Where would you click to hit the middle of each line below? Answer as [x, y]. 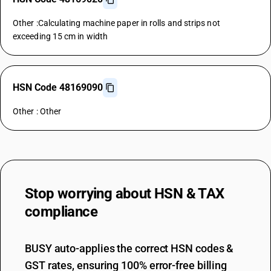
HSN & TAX [189, 194]
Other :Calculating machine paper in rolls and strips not [116, 23]
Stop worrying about [90, 194]
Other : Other [37, 111]
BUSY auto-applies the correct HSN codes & [129, 248]
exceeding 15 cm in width [60, 36]
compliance [61, 212]
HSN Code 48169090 [58, 87]
